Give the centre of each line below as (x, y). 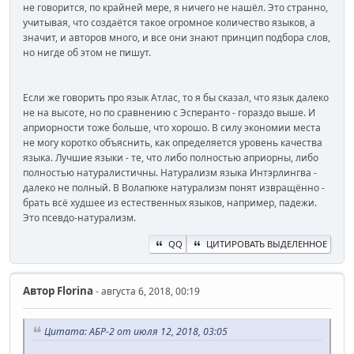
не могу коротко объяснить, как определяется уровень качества (173, 142)
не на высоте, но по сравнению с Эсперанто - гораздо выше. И (169, 112)
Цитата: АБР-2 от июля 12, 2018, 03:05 (136, 331)
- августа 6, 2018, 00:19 (147, 291)
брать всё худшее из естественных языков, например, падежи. (170, 202)
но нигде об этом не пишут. (87, 52)
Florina (74, 290)
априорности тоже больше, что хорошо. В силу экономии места (172, 127)
